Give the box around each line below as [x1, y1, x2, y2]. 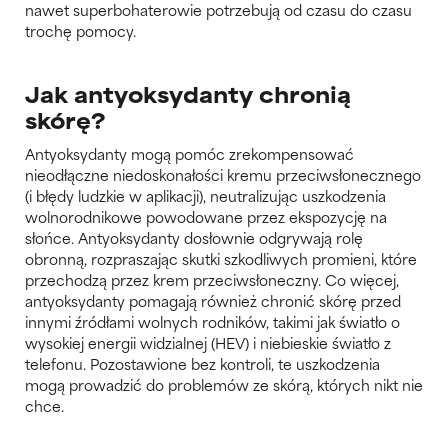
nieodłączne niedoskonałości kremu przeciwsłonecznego [25, 162, 421, 186]
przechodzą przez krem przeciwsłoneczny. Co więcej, [25, 267, 399, 291]
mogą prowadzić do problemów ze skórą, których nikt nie [25, 372, 423, 396]
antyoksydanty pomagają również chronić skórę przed [25, 288, 401, 312]
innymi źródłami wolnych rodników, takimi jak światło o [25, 309, 400, 333]
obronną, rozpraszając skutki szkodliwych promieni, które [25, 246, 417, 270]
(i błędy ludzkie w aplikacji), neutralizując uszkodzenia [25, 183, 386, 207]
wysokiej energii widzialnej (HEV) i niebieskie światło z [25, 330, 391, 354]
